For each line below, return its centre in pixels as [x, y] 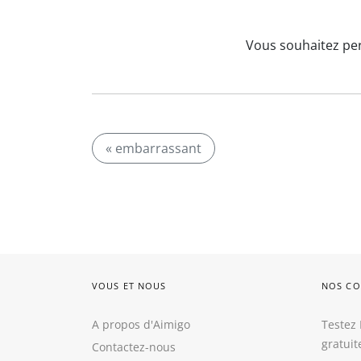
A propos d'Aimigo [141, 324]
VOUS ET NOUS [129, 286]
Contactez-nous [134, 347]
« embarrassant [154, 148]
